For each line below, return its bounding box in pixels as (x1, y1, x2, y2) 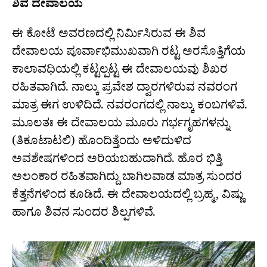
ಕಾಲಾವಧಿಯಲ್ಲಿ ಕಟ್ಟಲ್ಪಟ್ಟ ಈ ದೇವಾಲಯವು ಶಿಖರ (12, 62, 228, 82)
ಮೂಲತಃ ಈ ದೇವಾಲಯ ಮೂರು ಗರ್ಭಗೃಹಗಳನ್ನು (12, 116, 229, 135)
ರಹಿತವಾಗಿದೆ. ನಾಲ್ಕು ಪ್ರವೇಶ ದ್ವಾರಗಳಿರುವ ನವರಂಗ (12, 80, 237, 100)
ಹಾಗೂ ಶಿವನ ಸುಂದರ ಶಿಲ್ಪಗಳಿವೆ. (12, 205, 156, 225)
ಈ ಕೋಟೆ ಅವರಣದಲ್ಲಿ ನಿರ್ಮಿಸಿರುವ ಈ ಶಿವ (12, 26, 206, 46)
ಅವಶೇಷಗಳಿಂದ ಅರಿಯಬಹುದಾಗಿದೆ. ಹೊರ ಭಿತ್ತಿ (12, 151, 222, 171)
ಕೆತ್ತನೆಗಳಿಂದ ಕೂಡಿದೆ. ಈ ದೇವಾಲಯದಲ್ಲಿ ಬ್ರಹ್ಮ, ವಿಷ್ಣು (12, 187, 244, 207)
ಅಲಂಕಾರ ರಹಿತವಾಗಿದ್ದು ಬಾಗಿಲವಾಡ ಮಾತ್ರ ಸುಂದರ (12, 169, 242, 189)
